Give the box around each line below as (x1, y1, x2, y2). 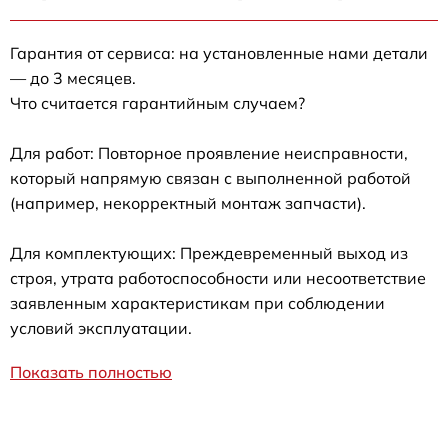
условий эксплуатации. (10, 318, 192, 338)
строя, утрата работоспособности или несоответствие (10, 268, 426, 288)
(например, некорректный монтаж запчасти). (10, 193, 366, 213)
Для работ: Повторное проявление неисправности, (10, 143, 408, 163)
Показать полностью (10, 362, 172, 382)
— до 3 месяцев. (10, 68, 136, 88)
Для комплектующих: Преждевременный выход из (10, 243, 408, 263)
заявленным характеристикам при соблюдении (10, 293, 385, 313)
